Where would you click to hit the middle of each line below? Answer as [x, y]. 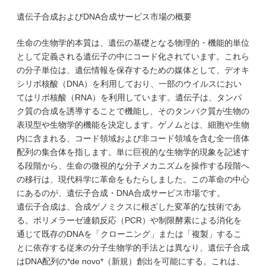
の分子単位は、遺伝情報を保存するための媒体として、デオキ [133, 70]
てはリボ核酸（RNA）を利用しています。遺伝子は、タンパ [129, 97]
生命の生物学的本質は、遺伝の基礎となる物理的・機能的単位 [133, 43]
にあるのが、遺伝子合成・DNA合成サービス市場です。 [121, 193]
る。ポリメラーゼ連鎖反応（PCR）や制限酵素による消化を [129, 220]
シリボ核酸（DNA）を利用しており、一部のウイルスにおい [129, 84]
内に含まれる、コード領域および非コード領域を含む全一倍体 [133, 138]
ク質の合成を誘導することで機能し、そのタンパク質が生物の [133, 111]
